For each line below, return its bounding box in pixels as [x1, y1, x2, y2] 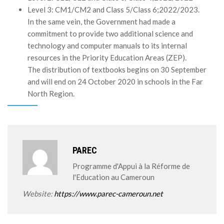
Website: [22, 189, 54, 198]
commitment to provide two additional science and [27, 29, 193, 38]
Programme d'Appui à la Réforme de [72, 161, 190, 170]
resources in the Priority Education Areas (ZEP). [27, 53, 186, 62]
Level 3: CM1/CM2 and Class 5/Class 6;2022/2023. [27, 5, 199, 14]
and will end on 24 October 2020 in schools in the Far [27, 77, 203, 86]
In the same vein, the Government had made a [27, 17, 175, 26]
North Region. [27, 89, 74, 98]
